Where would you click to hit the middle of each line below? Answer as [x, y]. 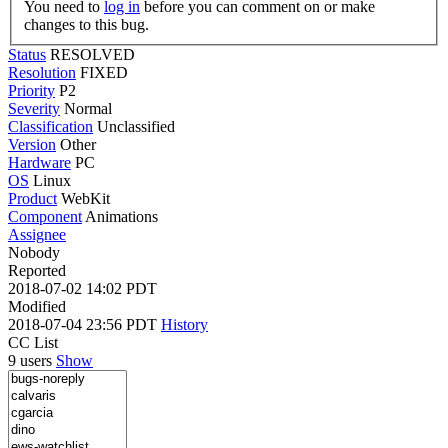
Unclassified [136, 126]
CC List [33, 342]
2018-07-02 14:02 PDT [82, 288]
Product [32, 198]
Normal [88, 108]
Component [45, 216]
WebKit [85, 198]
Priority [31, 90]
